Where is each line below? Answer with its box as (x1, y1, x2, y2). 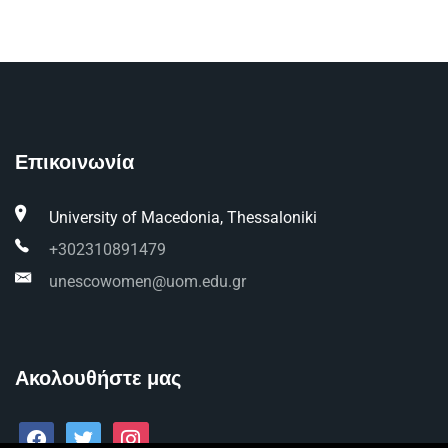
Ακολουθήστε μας (15, 364, 181, 396)
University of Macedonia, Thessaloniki (49, 208, 317, 227)
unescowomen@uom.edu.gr (49, 272, 246, 291)
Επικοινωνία (15, 148, 134, 180)
